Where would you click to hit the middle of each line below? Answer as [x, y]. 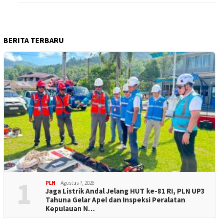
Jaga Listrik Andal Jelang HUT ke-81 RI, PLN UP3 [125, 191]
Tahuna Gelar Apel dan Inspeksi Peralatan [115, 199]
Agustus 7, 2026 [77, 183]
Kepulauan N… [70, 208]
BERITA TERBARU [34, 40]
